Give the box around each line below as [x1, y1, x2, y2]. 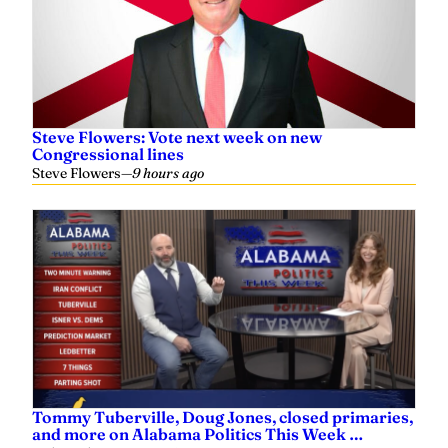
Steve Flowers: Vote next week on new [32, 127, 322, 148]
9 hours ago [132, 164, 204, 183]
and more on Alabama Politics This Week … [32, 424, 364, 445]
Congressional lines [32, 144, 184, 165]
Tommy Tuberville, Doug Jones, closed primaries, [32, 407, 413, 428]
